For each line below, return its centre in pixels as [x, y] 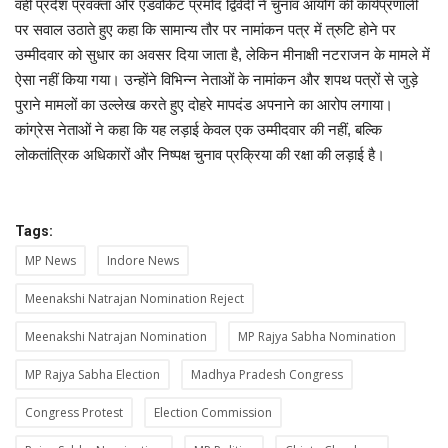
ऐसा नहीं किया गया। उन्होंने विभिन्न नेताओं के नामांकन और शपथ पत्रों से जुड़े [216, 79]
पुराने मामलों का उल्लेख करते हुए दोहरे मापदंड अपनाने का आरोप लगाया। [204, 104]
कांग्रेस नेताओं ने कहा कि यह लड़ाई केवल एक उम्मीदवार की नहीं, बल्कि [198, 129]
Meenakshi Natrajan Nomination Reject [134, 298]
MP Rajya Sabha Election [92, 374]
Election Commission [213, 412]
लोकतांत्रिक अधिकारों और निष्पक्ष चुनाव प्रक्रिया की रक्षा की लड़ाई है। [200, 154]
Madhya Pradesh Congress [267, 374]
